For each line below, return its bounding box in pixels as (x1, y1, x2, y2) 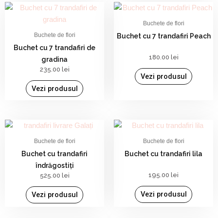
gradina (41, 55, 68, 63)
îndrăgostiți (35, 162, 74, 170)
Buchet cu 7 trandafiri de (14, 43, 95, 52)
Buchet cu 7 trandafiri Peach (116, 32, 211, 40)
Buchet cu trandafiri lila (125, 150, 202, 158)
